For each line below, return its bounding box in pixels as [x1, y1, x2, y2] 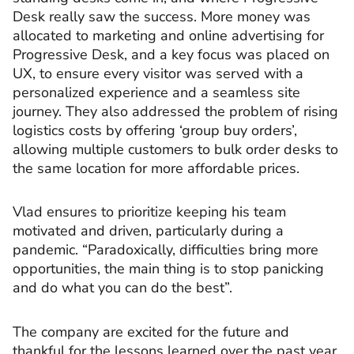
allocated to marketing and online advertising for [13, 25, 324, 45]
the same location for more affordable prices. [13, 158, 299, 178]
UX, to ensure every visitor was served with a [13, 63, 303, 83]
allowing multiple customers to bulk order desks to [13, 139, 338, 159]
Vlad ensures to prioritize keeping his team [13, 202, 286, 222]
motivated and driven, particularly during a [13, 221, 284, 241]
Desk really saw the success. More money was [13, 6, 311, 26]
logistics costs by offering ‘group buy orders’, [13, 120, 297, 140]
